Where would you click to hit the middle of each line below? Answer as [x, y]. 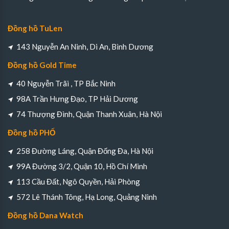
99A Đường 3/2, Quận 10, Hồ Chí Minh [82, 166]
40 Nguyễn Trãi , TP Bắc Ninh [66, 84]
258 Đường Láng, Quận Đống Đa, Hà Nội [85, 151]
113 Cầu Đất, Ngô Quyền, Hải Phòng [78, 182]
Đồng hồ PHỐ [32, 133]
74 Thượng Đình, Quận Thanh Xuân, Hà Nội [89, 114]
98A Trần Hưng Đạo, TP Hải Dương [77, 99]
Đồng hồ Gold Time [42, 65]
